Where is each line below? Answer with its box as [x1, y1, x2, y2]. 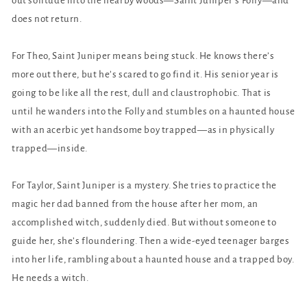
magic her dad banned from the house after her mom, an [12, 198, 258, 209]
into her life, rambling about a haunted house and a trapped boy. [12, 254, 295, 265]
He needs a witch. [12, 272, 89, 283]
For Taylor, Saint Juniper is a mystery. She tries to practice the [12, 180, 278, 191]
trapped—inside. [12, 143, 88, 153]
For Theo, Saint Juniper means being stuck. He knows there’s [12, 50, 275, 61]
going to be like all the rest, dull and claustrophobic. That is [12, 87, 271, 98]
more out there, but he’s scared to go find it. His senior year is [12, 69, 280, 79]
